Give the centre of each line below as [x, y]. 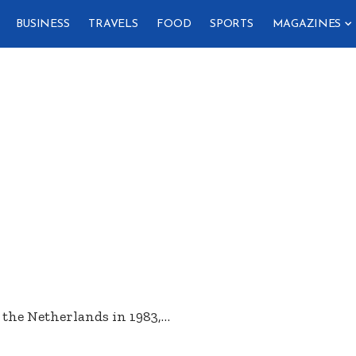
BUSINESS [43, 24]
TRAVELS [113, 24]
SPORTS [232, 24]
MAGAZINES [307, 24]
